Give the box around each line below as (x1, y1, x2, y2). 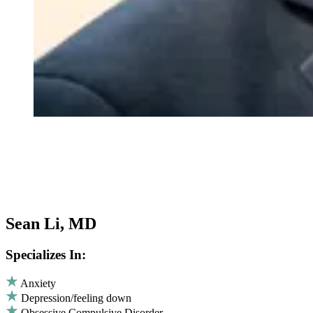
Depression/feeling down (21, 292, 131, 305)
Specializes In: (6, 247, 86, 262)
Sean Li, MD (6, 214, 96, 233)
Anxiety (20, 277, 56, 290)
